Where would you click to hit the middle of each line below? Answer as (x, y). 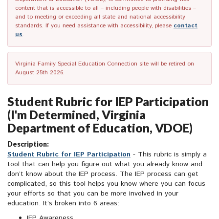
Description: (28, 144)
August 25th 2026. (40, 73)
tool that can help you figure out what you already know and (105, 164)
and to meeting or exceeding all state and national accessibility (100, 17)
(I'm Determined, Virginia (77, 115)
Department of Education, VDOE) (100, 128)
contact (186, 26)
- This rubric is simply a (170, 155)
